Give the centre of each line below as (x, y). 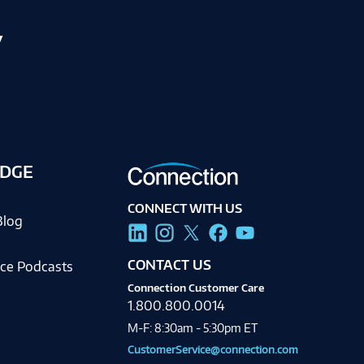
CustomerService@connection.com (212, 349)
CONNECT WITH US (184, 208)
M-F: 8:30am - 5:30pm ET (192, 327)
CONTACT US (169, 264)
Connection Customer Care (195, 287)
